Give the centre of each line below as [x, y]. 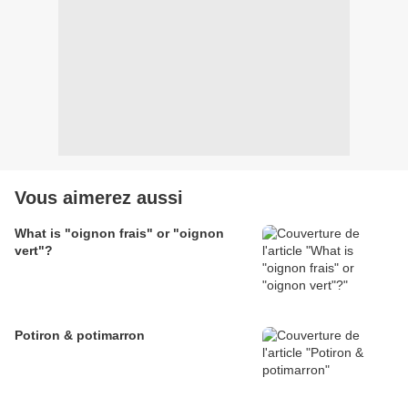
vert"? [34, 251]
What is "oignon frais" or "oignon [119, 234]
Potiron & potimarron [80, 336]
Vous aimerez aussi [99, 198]
